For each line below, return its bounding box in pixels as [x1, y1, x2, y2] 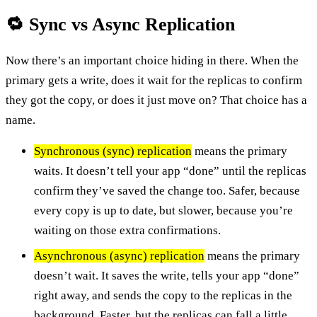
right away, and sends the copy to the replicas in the [34, 288, 292, 302]
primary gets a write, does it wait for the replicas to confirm [6, 73, 302, 87]
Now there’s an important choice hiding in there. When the [6, 53, 299, 67]
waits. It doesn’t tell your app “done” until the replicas [34, 163, 306, 178]
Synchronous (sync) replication [34, 144, 192, 158]
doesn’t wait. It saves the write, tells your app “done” [34, 268, 299, 282]
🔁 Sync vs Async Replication [6, 13, 235, 35]
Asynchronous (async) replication [34, 248, 204, 263]
